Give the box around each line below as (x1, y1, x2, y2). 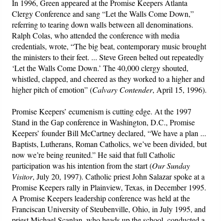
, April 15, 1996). (152, 84, 207, 95)
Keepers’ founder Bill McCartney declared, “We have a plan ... (12, 127, 207, 138)
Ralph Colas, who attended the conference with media (12, 30, 180, 40)
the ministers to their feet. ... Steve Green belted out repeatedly (12, 51, 204, 62)
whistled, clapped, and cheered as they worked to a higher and (12, 73, 205, 84)
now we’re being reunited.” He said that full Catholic (12, 149, 176, 160)
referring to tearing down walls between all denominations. (12, 19, 194, 30)
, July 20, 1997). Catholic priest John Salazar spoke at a (33, 171, 205, 182)
